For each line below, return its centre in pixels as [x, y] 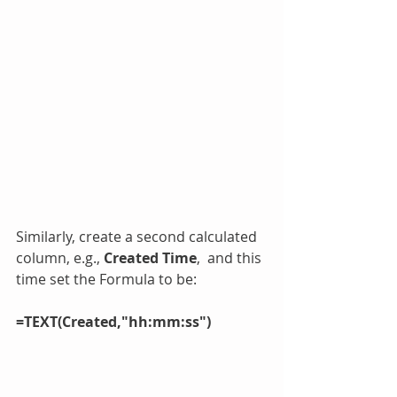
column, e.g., [60, 257]
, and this [231, 257]
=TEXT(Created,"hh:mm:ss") [113, 321]
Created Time [150, 257]
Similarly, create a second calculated [138, 236]
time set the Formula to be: [106, 279]
